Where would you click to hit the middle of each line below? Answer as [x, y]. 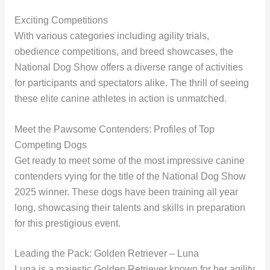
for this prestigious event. [67, 223]
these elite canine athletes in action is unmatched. [120, 98]
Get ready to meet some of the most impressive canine [129, 160]
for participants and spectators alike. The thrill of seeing [131, 83]
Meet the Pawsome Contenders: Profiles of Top [114, 129]
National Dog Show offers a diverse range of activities [128, 67]
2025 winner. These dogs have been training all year [126, 192]
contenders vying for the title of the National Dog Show [130, 176]
